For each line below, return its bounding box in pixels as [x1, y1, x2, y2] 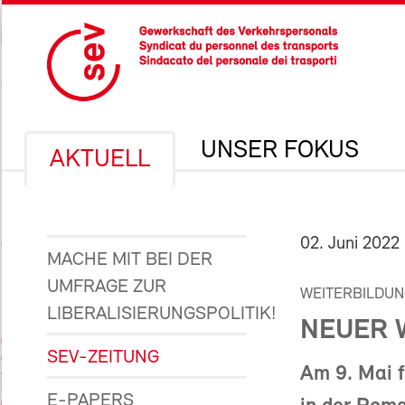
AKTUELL [50, 147, 150, 173]
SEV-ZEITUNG [47, 348, 159, 367]
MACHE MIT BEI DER [47, 250, 212, 269]
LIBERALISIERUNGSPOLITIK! [47, 305, 276, 324]
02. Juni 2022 [300, 235, 400, 253]
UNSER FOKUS [201, 138, 359, 164]
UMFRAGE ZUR [47, 278, 166, 297]
